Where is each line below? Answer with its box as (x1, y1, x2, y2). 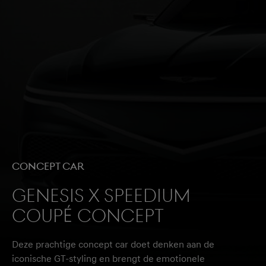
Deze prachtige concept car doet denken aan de (12, 236, 214, 253)
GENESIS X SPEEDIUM (12, 179, 191, 212)
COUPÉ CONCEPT (12, 199, 164, 232)
